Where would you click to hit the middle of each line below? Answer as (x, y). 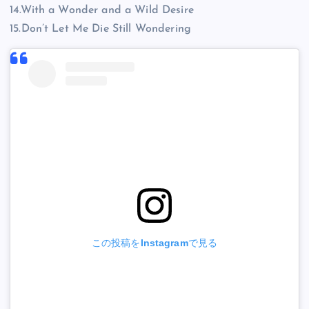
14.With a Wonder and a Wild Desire (102, 11)
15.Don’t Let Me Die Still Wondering (101, 29)
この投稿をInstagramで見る (154, 243)
